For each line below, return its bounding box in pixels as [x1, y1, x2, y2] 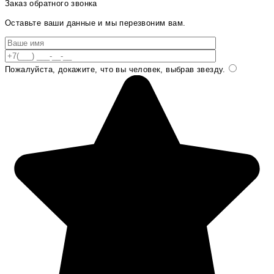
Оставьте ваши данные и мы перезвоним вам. [5, 18, 186, 28]
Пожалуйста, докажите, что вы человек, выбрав [5, 64, 194, 74]
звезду [194, 64, 223, 74]
